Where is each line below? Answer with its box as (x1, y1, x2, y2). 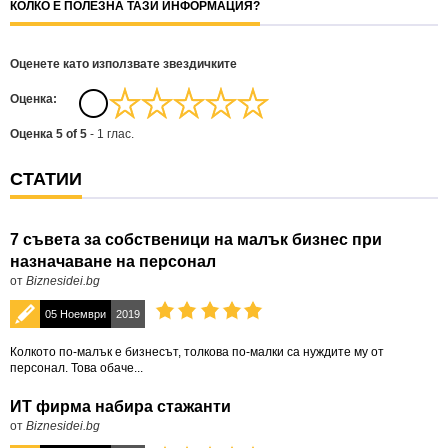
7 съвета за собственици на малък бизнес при (10, 231, 382, 248)
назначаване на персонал (10, 253, 216, 270)
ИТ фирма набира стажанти (10, 398, 231, 415)
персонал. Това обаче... (10, 361, 143, 375)
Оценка (10, 127, 56, 141)
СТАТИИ (10, 169, 82, 189)
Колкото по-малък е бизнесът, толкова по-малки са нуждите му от (10, 345, 384, 359)
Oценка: (10, 92, 57, 106)
